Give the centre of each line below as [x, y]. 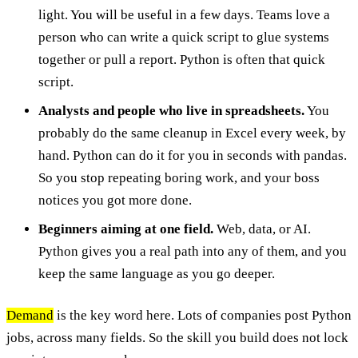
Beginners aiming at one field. [126, 229]
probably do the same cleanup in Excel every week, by [192, 133]
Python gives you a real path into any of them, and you [193, 252]
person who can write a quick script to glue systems [184, 38]
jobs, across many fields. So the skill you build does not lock [177, 338]
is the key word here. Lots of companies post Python [203, 316]
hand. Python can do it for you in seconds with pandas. [193, 156]
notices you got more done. [115, 201]
